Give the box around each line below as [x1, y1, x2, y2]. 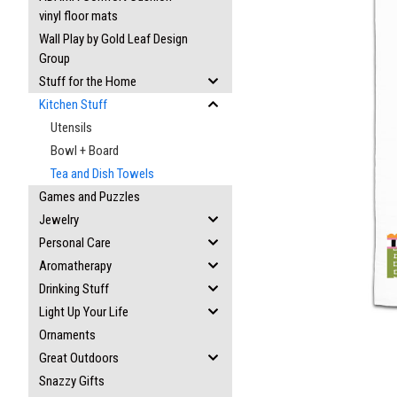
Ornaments [39, 327, 96, 343]
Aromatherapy [39, 258, 112, 274]
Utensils [51, 120, 92, 136]
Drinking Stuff [39, 281, 109, 297]
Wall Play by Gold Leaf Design [39, 31, 188, 47]
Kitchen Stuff [39, 97, 107, 113]
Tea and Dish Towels [51, 166, 154, 182]
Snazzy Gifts [39, 373, 105, 389]
